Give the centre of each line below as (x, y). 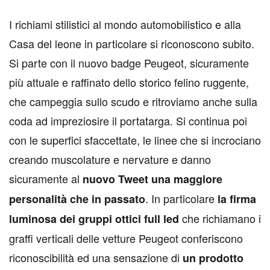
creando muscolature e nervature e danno (110, 159)
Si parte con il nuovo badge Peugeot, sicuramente (129, 62)
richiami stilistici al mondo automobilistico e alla (127, 24)
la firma (235, 199)
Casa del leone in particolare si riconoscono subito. (132, 43)
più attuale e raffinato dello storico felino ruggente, (129, 82)
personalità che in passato (77, 199)
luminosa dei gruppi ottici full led (96, 218)
